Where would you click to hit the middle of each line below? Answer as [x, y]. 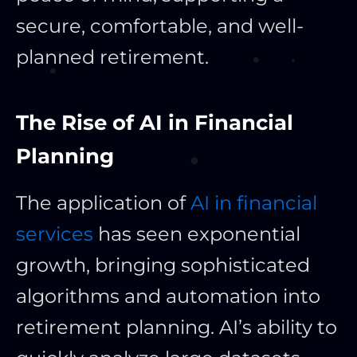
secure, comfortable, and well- [160, 26]
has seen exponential [197, 234]
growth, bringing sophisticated [163, 265]
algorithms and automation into [168, 296]
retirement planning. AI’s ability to [177, 328]
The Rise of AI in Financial [155, 123]
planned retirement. [112, 57]
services [55, 234]
